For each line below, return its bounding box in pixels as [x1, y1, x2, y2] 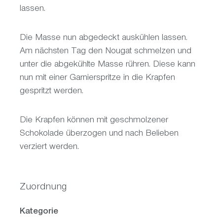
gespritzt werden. [20, 87, 83, 96]
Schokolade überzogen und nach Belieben [20, 129, 179, 139]
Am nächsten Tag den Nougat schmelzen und [20, 47, 191, 56]
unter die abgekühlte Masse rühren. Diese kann [20, 60, 195, 70]
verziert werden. [20, 143, 79, 152]
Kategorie [20, 207, 58, 217]
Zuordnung [20, 183, 67, 193]
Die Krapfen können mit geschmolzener [20, 116, 168, 125]
